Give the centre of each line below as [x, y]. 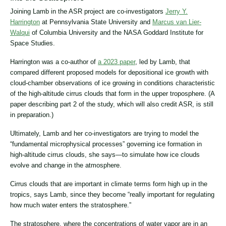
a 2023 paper [117, 62]
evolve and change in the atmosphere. [66, 165]
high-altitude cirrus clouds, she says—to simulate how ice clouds [105, 155]
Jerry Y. [177, 12]
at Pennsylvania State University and [96, 22]
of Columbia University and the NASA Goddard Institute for [117, 33]
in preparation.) [32, 115]
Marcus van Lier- [177, 22]
